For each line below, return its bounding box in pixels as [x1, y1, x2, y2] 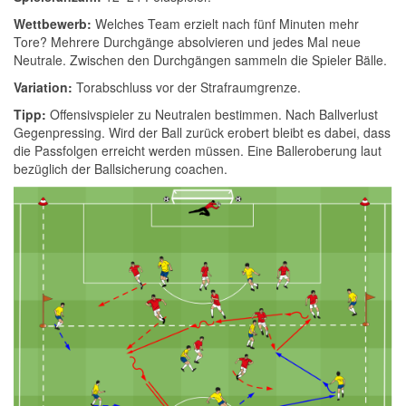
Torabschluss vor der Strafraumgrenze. [72, 78, 301, 96]
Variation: [14, 78, 72, 96]
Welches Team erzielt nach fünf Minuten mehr [92, 14, 359, 33]
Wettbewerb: [14, 14, 92, 33]
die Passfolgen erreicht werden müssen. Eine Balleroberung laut [14, 141, 382, 159]
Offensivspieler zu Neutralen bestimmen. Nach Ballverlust [46, 105, 378, 123]
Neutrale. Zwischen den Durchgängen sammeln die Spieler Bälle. [14, 51, 387, 69]
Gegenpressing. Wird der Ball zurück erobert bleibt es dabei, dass [14, 123, 391, 141]
